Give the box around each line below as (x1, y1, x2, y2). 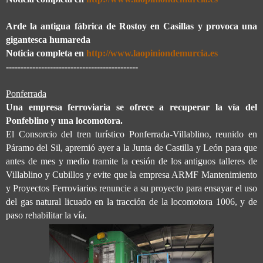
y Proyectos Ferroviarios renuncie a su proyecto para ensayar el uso (6, 183, 257, 193)
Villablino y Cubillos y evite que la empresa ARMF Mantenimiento (6, 169, 257, 180)
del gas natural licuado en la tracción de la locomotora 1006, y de (6, 196, 257, 207)
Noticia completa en (6, 48, 86, 58)
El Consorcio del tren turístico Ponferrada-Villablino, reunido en (6, 129, 257, 139)
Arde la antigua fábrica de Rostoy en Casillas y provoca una (6, 21, 257, 31)
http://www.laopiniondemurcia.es (86, 48, 218, 58)
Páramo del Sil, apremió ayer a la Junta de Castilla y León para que (6, 142, 257, 153)
